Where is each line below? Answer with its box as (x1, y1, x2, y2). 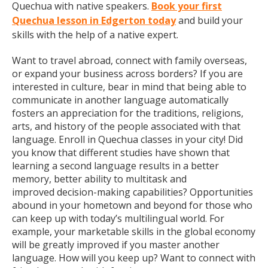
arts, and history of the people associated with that (12, 120, 240, 133)
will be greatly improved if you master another (12, 238, 220, 251)
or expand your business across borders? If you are (12, 67, 243, 80)
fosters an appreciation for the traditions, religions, (12, 106, 243, 120)
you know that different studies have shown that (12, 146, 230, 159)
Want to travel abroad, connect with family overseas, (12, 54, 247, 67)
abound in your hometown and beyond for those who (12, 199, 252, 212)
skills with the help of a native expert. (12, 28, 178, 41)
